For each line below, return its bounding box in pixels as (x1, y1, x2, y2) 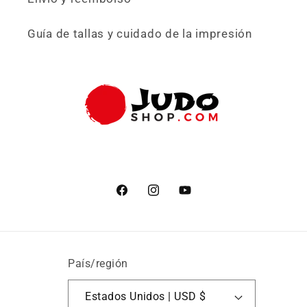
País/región (68, 258, 128, 271)
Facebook (114, 191, 170, 206)
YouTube (177, 191, 226, 206)
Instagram (146, 191, 204, 206)
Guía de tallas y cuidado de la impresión (27, 27, 252, 41)
